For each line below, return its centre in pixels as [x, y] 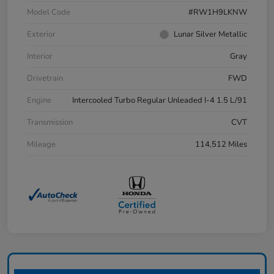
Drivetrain [45, 79]
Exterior [41, 35]
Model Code [49, 13]
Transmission [50, 123]
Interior [40, 57]
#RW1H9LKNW [218, 13]
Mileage [41, 145]
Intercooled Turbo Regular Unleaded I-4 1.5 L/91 [160, 101]
